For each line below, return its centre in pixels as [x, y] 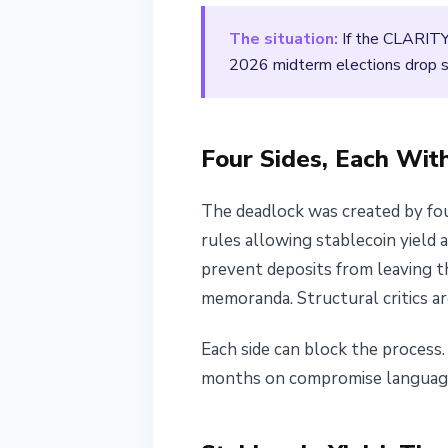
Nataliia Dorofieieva [274, 53]
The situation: [283, 38]
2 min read [327, 26]
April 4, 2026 [253, 26]
